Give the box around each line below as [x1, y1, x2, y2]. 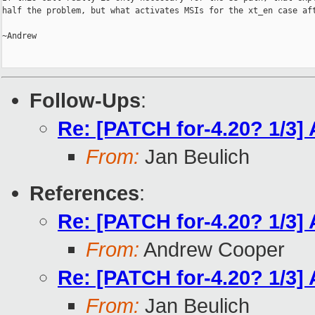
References [30, 181, 139, 205]
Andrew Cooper [139, 238, 285, 262]
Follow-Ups [30, 89, 141, 112]
